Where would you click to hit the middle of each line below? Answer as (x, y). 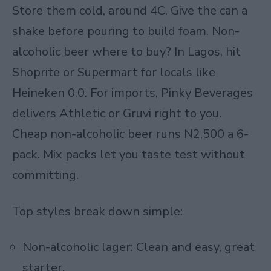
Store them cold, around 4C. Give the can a (130, 11)
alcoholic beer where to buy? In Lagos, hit (126, 52)
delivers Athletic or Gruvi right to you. (117, 114)
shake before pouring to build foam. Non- (126, 31)
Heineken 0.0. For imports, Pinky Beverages (132, 93)
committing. (45, 175)
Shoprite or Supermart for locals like (114, 73)
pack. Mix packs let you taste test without (129, 155)
